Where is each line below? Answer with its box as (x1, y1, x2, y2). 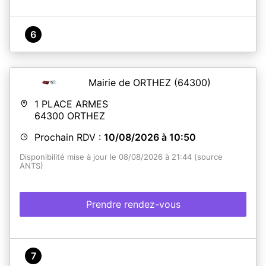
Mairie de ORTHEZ (88, 76, 174, 88)
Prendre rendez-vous (85, 198, 180, 210)
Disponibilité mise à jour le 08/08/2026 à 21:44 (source (20, 152, 223, 161)
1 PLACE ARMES (34, 97, 108, 110)
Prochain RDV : (34, 131, 104, 143)
